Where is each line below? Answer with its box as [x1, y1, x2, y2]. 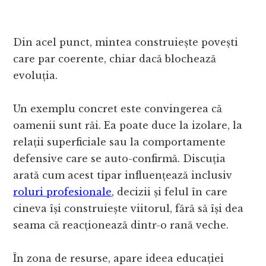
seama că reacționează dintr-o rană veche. [13, 219, 229, 232]
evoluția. [13, 69, 58, 82]
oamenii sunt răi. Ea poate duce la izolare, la [13, 119, 243, 132]
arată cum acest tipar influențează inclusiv [13, 169, 233, 182]
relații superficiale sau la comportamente [13, 136, 226, 148]
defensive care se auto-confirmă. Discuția [13, 153, 226, 165]
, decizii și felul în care [112, 186, 228, 198]
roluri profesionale [13, 186, 112, 198]
